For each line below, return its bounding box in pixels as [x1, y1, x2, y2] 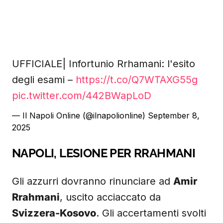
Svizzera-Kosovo [12, 207, 96, 219]
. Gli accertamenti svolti [96, 207, 206, 219]
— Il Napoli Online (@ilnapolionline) [12, 111, 148, 120]
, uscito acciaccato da [60, 191, 161, 203]
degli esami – [12, 74, 76, 86]
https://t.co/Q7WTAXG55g [76, 74, 198, 86]
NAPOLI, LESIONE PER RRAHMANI [12, 146, 196, 160]
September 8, [148, 111, 200, 120]
